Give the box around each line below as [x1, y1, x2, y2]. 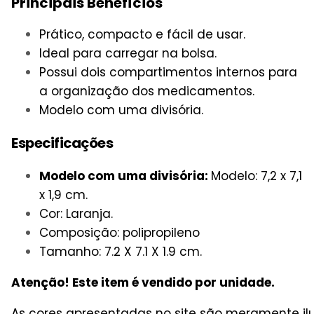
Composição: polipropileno [39, 224, 200, 241]
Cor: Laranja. [39, 205, 113, 222]
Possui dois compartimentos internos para [39, 63, 297, 81]
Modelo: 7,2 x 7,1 [211, 167, 302, 184]
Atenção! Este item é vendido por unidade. [11, 273, 275, 291]
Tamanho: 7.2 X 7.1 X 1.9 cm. [39, 243, 202, 260]
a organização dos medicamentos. [39, 82, 254, 100]
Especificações [11, 132, 113, 153]
